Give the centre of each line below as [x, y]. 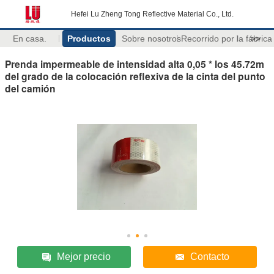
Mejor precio [84, 256]
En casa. [29, 39]
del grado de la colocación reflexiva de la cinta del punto [135, 76]
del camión [30, 88]
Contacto [209, 256]
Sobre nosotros [151, 39]
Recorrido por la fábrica [226, 39]
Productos [89, 39]
